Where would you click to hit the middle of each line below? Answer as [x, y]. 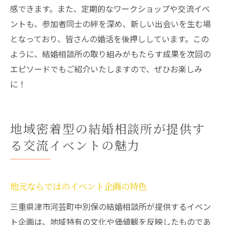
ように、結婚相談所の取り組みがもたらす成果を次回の [110, 54]
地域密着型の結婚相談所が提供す [108, 130]
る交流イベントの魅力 [75, 146]
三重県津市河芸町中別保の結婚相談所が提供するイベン [110, 206]
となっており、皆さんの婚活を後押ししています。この [109, 39]
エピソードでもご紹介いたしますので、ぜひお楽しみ [106, 69]
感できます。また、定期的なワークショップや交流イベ [110, 9]
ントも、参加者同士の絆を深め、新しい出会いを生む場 [110, 24]
